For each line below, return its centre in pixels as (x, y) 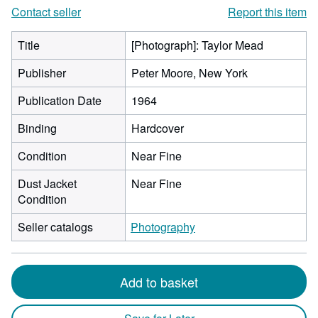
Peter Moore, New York (190, 73)
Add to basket (159, 282)
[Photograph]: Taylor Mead (197, 45)
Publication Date (60, 100)
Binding (37, 128)
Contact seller (46, 12)
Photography (163, 227)
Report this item (267, 12)
